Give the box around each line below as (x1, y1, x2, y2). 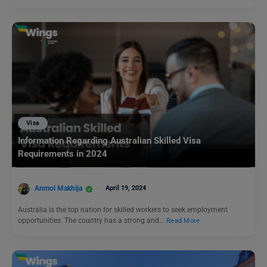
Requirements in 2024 (18, 148, 107, 160)
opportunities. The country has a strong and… (18, 216, 166, 225)
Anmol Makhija (35, 184, 82, 193)
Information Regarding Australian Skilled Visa (18, 135, 201, 147)
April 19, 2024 (105, 184, 146, 193)
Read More (166, 216, 200, 225)
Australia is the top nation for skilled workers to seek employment (18, 206, 228, 214)
